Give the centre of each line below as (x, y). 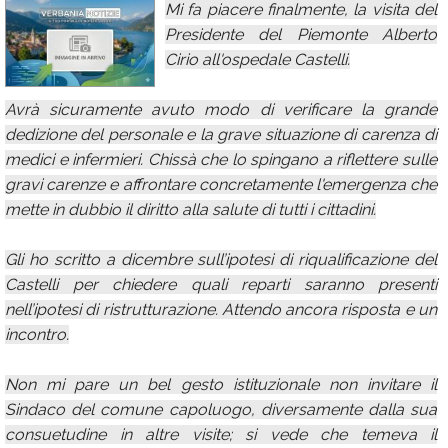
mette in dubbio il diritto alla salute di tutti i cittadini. (190, 209)
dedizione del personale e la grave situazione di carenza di (221, 134)
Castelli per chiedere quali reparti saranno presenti (221, 284)
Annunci (52, 65)
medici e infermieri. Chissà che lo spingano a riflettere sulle (221, 159)
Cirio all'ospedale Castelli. (257, 59)
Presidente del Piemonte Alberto (301, 34)
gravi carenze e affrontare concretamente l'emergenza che (221, 184)
